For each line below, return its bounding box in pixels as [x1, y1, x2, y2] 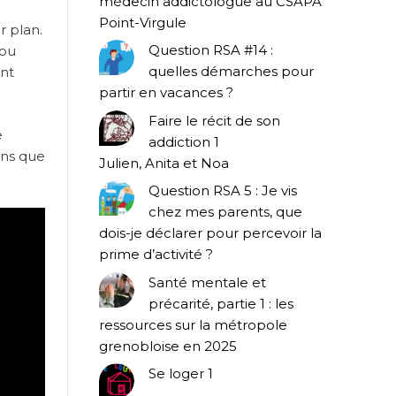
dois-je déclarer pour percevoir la [99, 225, 322, 242]
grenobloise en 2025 [99, 337, 237, 354]
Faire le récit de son [148, 111, 280, 129]
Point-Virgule [99, 13, 187, 31]
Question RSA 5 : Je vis [148, 182, 297, 200]
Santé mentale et [148, 273, 266, 291]
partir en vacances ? [99, 84, 233, 102]
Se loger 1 [148, 365, 213, 383]
